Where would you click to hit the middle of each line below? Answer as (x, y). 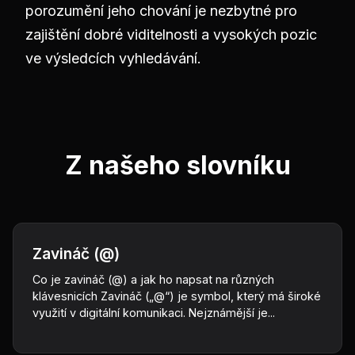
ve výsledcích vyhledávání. (113, 58)
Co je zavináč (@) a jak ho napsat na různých (153, 279)
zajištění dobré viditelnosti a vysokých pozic (171, 34)
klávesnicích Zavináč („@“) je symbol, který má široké (177, 296)
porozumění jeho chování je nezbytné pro (161, 11)
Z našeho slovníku (177, 165)
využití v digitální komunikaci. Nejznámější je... (154, 313)
